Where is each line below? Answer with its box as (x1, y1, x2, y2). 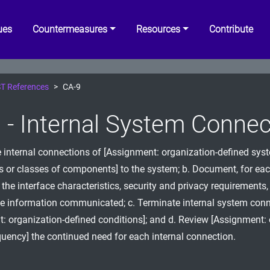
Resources (136, 24, 181, 36)
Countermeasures (33, 24, 108, 36)
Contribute (209, 24, 253, 36)
